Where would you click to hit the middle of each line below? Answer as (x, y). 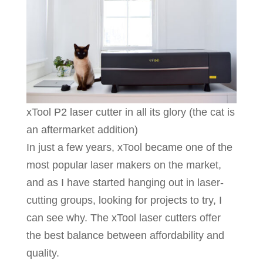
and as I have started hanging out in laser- (125, 183)
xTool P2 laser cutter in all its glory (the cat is (130, 112)
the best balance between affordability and (125, 236)
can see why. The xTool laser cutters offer (123, 218)
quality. (43, 253)
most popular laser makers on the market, (124, 165)
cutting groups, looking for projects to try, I (124, 200)
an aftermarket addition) (82, 130)
